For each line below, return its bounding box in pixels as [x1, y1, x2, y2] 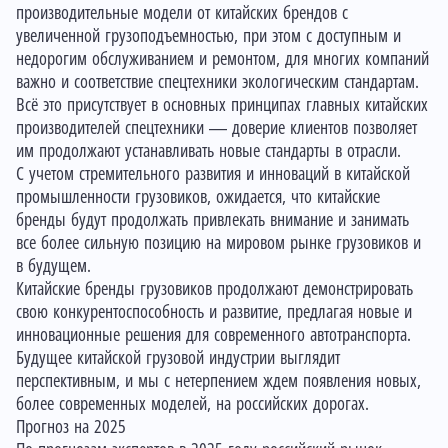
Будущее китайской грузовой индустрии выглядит [16, 348, 340, 369]
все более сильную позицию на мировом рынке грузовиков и [16, 233, 421, 254]
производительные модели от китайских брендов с [16, 3, 348, 24]
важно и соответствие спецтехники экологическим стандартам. [16, 72, 419, 93]
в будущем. [16, 256, 96, 277]
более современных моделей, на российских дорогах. [16, 394, 369, 415]
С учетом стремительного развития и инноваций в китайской [16, 164, 410, 185]
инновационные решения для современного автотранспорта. [16, 325, 411, 346]
